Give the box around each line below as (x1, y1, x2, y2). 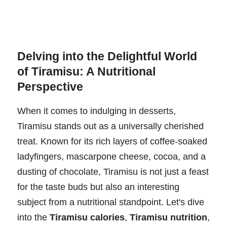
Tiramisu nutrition (130, 212, 207, 222)
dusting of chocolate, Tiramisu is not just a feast (17, 166, 209, 177)
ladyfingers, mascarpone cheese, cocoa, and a (17, 151, 206, 162)
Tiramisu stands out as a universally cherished (17, 121, 204, 131)
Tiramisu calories (50, 212, 125, 222)
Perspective (17, 80, 83, 93)
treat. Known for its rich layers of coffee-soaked (17, 136, 207, 146)
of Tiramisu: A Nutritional (17, 64, 156, 78)
